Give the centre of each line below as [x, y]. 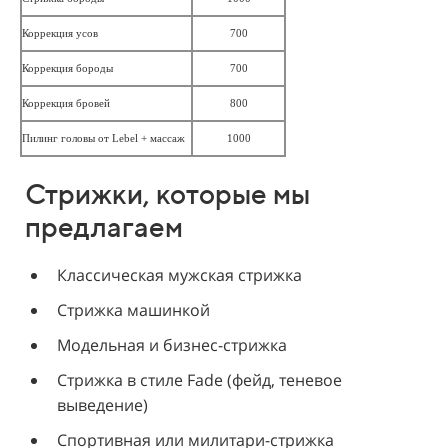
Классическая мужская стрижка [179, 275]
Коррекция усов [60, 33]
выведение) [102, 405]
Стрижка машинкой [133, 310]
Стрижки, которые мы [167, 193]
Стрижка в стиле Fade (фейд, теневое [199, 380]
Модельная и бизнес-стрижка [172, 345]
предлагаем [104, 226]
